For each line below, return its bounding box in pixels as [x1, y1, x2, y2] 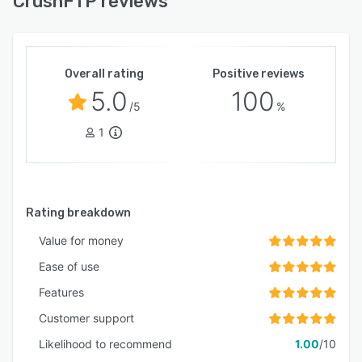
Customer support [39, 311, 134, 326]
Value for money [39, 234, 124, 248]
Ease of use [39, 259, 99, 274]
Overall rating [64, 67, 144, 82]
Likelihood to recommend [39, 337, 172, 351]
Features [39, 285, 84, 300]
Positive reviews [212, 67, 305, 82]
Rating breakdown [26, 206, 131, 221]
